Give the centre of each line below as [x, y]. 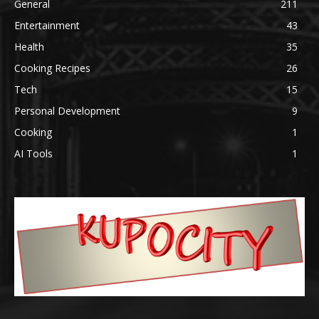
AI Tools [33, 153]
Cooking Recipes [52, 68]
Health [29, 46]
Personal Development [67, 110]
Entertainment [47, 25]
